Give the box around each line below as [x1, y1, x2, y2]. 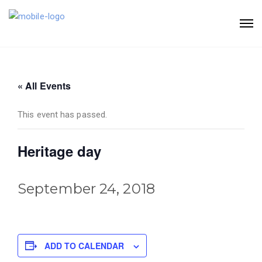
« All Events [18, 78, 71, 92]
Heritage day [18, 140, 101, 161]
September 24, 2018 [18, 180, 155, 197]
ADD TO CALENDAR [44, 239, 125, 251]
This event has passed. [18, 109, 108, 120]
